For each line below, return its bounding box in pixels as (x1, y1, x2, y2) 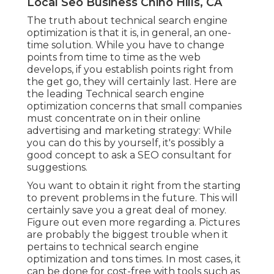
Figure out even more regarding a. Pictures (27, 216, 240, 228)
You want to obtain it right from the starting (27, 179, 241, 191)
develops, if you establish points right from (27, 63, 233, 75)
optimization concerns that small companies (27, 100, 242, 112)
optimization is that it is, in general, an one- (27, 26, 231, 39)
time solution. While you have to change (27, 39, 224, 51)
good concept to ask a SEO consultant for (27, 149, 232, 161)
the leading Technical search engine (27, 87, 204, 100)
